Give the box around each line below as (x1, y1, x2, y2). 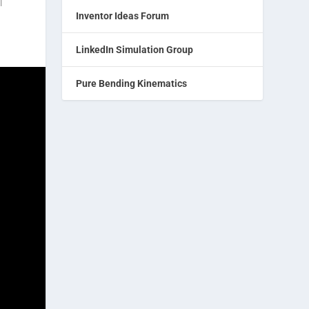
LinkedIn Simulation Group (76, 43, 194, 55)
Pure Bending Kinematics (76, 77, 188, 89)
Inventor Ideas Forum (76, 10, 170, 21)
